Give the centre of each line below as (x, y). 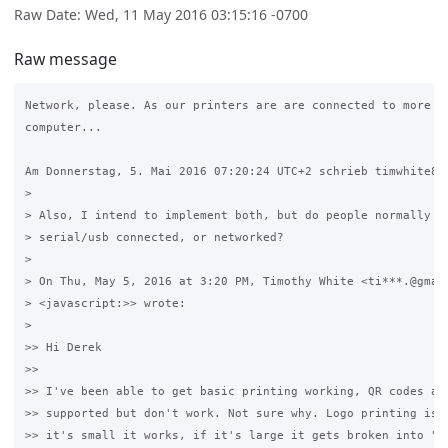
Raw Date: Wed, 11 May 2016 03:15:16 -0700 (161, 15)
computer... (63, 127)
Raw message (65, 58)
